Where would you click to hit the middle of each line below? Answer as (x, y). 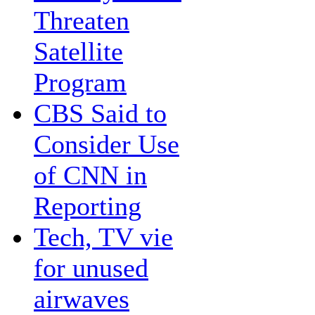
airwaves (82, 299)
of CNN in (90, 175)
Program (80, 82)
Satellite (78, 51)
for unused (91, 268)
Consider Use (107, 144)
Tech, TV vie (103, 237)
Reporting (88, 206)
